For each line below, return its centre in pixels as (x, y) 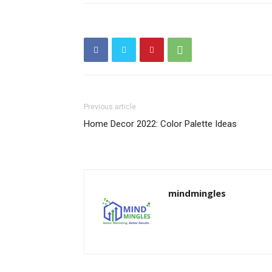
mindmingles (197, 193)
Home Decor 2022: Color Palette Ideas (160, 124)
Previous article (110, 107)
